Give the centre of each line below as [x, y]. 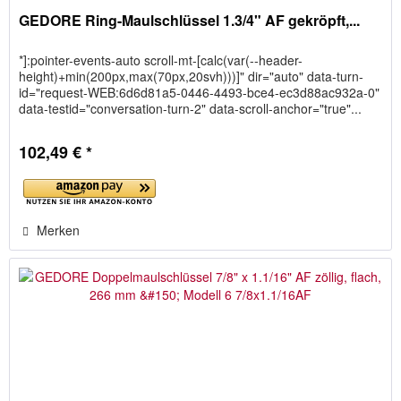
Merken [59, 230]
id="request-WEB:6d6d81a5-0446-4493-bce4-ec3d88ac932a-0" [200, 92]
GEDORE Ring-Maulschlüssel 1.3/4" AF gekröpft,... [190, 20]
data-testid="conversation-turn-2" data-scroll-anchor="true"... [191, 108]
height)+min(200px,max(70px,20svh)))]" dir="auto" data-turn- [192, 76]
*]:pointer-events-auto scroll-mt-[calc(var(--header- [161, 60]
